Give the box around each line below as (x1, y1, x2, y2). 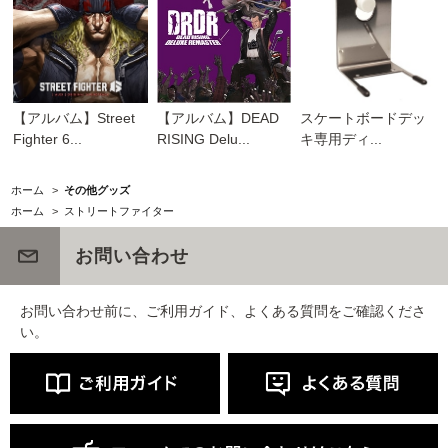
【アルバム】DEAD (156, 109, 279, 126)
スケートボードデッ (299, 109, 426, 126)
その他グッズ (63, 183, 130, 196)
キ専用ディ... (299, 130, 382, 147)
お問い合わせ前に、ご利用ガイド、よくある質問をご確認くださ (20, 302, 426, 319)
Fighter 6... (13, 130, 83, 147)
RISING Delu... (156, 130, 250, 147)
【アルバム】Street (13, 109, 136, 126)
